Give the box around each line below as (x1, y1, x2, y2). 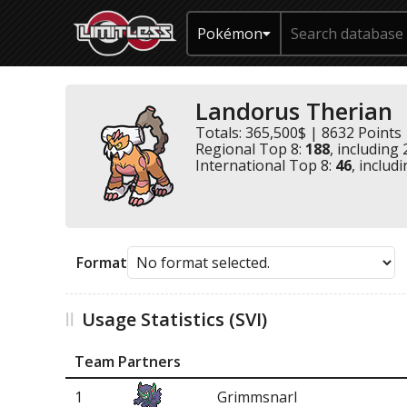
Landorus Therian (195, 94, 392, 127)
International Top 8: (195, 155, 335, 175)
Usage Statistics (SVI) (82, 307, 267, 332)
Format (76, 253, 127, 273)
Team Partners (74, 351, 181, 372)
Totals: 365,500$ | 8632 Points (195, 123, 402, 143)
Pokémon (197, 23, 263, 44)
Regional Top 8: (195, 139, 305, 159)
